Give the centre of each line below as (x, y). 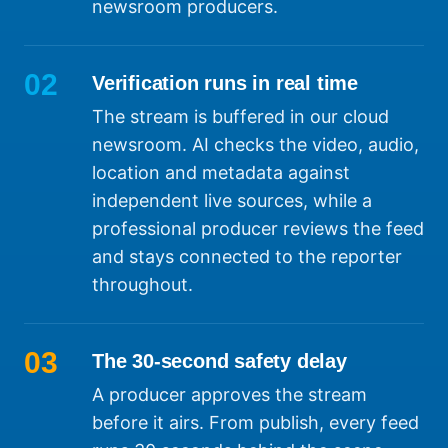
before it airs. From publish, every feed (255, 423)
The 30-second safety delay (219, 361)
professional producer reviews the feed (258, 229)
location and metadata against (221, 173)
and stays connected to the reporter (247, 257)
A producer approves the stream (229, 395)
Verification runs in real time (225, 83)
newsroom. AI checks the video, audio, (255, 145)
